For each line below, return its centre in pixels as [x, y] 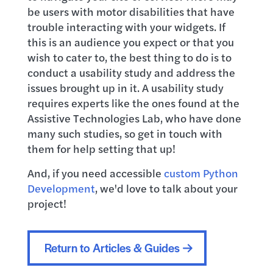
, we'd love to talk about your [166, 188]
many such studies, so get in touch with [125, 133]
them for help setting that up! [101, 148]
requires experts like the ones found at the [133, 103]
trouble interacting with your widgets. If [126, 27]
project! [47, 203]
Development [61, 188]
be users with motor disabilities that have [131, 11]
